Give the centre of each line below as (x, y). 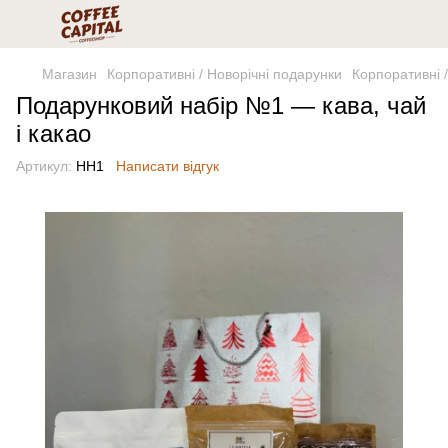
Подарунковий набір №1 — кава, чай (221, 105)
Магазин (69, 74)
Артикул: (44, 166)
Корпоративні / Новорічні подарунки (224, 74)
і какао (53, 133)
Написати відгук (167, 166)
